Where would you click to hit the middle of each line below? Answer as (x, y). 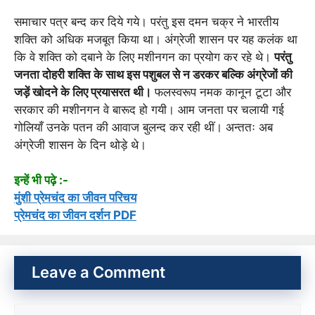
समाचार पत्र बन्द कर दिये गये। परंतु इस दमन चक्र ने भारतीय (146, 21)
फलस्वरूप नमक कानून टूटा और (221, 92)
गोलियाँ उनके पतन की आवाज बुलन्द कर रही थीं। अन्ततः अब (143, 127)
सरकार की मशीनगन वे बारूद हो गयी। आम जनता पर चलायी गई (149, 109)
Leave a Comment (98, 272)
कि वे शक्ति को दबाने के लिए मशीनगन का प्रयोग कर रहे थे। (144, 57)
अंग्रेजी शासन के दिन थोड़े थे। (80, 144)
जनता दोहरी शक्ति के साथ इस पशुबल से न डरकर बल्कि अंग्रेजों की (153, 74)
